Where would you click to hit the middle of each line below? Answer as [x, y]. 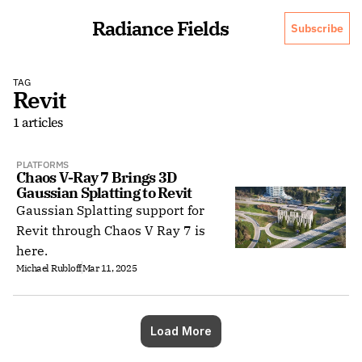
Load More [181, 331]
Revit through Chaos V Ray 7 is [111, 230]
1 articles [38, 122]
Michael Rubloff [49, 267]
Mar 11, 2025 [109, 267]
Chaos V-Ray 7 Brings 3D [97, 177]
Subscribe [317, 28]
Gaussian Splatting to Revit [104, 193]
